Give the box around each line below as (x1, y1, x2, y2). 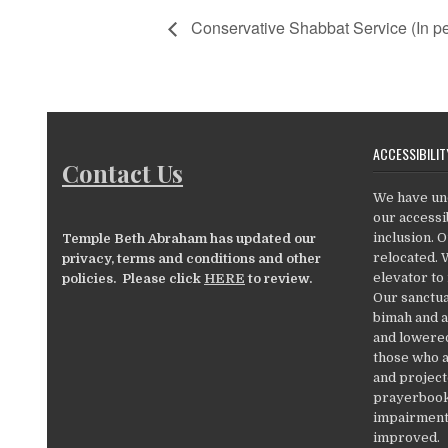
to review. (245, 270, 313, 286)
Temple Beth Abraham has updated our (62, 230, 317, 246)
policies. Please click (62, 270, 205, 286)
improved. (373, 429, 441, 445)
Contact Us (62, 157, 184, 190)
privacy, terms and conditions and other (62, 250, 322, 266)
